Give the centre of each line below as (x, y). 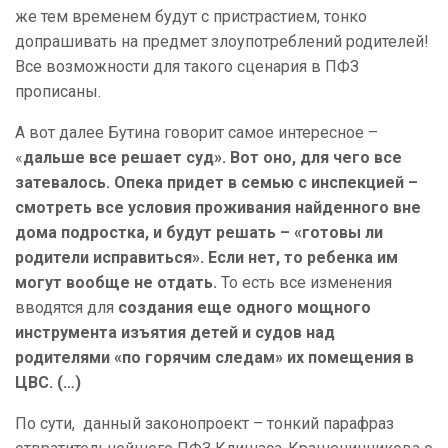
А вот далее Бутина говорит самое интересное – (196, 133)
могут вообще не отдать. (118, 283)
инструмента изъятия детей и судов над (175, 333)
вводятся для (66, 308)
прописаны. (58, 92)
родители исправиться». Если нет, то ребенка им (206, 258)
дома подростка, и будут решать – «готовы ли (199, 233)
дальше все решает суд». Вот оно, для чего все (212, 158)
